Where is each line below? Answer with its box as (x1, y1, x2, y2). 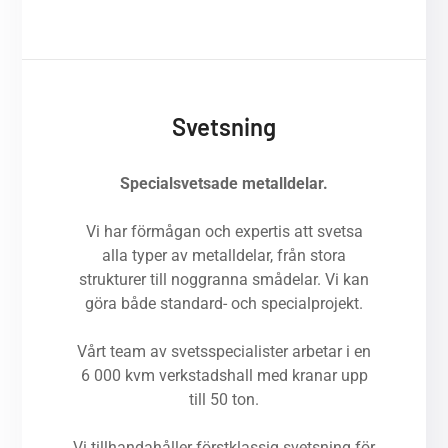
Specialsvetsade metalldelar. (120, 174, 328, 193)
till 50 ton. (189, 390, 259, 409)
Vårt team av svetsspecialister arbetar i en (77, 342, 371, 361)
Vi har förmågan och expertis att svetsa (85, 222, 363, 241)
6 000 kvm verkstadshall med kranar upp (80, 366, 368, 385)
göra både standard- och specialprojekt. (85, 294, 363, 313)
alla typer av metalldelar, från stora (102, 246, 346, 265)
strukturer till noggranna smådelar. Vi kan (79, 270, 369, 289)
